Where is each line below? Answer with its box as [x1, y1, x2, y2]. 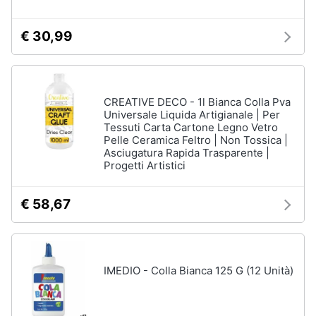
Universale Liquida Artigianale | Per [104, 108, 280, 122]
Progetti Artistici [104, 159, 186, 173]
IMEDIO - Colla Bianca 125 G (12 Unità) [104, 264, 293, 278]
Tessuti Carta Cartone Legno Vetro [104, 121, 278, 135]
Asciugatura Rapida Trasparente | [104, 146, 269, 160]
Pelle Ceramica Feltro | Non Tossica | [104, 133, 288, 147]
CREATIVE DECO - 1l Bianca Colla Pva [104, 95, 291, 109]
